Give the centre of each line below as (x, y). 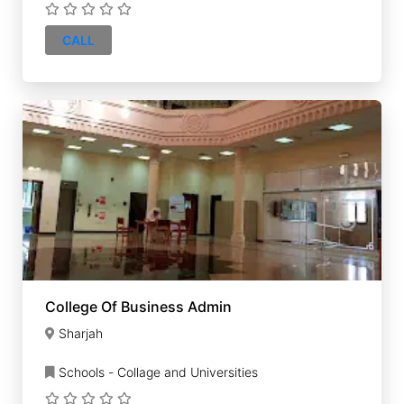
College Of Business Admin (138, 307)
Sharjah (81, 333)
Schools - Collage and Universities (156, 372)
